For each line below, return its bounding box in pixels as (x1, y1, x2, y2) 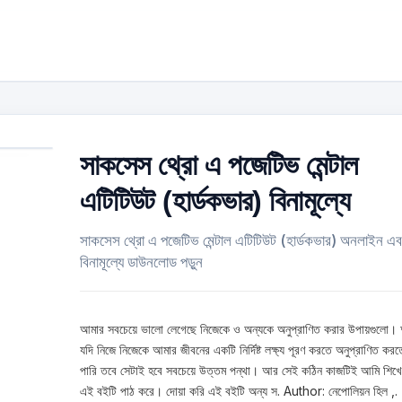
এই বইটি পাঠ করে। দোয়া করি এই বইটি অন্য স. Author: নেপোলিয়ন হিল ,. (80, 383, 398, 398)
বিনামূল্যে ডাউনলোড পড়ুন (80, 253, 203, 271)
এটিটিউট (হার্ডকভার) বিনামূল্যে (80, 185, 351, 217)
